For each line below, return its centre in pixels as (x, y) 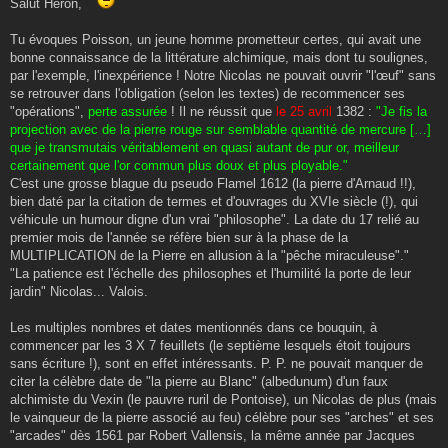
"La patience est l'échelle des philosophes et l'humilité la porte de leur (210, 273)
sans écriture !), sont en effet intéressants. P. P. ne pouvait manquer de (216, 363)
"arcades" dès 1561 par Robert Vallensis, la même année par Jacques (212, 435)
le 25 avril (302, 111)
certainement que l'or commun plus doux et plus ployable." (179, 165)
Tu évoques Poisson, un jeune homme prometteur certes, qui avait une (215, 39)
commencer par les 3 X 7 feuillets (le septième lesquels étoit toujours (210, 345)
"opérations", (49, 111)
